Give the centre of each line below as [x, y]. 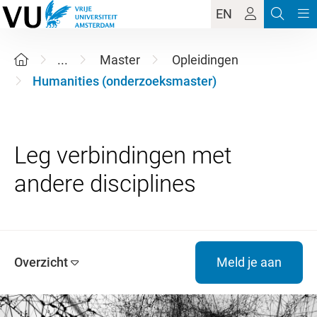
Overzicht [41, 262]
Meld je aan [249, 262]
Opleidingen [205, 60]
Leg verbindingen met [123, 155]
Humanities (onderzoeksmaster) [125, 81]
